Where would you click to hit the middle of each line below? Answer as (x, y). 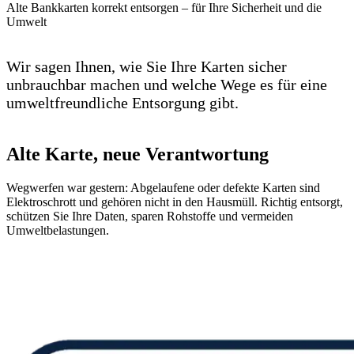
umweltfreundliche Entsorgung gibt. (122, 103)
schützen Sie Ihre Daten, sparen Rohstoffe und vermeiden (150, 216)
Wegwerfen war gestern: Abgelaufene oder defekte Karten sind (163, 187)
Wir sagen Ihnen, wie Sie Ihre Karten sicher (147, 66)
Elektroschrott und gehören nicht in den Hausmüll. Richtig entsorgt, (175, 201)
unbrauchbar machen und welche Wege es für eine (167, 85)
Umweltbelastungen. (58, 230)
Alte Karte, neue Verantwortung (137, 154)
